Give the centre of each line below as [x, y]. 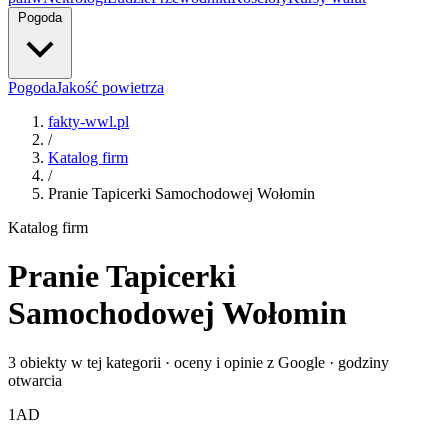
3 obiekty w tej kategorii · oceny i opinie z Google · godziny [198, 362]
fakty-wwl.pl [88, 121]
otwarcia [35, 380]
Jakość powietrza [110, 87]
